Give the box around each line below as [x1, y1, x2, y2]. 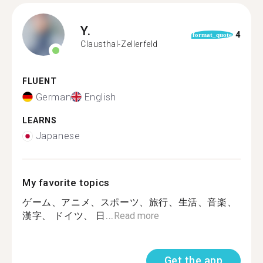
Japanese [35, 130, 80, 141]
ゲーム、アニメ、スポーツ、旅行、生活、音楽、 [22, 197, 237, 208]
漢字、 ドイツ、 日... [22, 210, 114, 221]
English [84, 91, 116, 103]
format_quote [192, 31, 232, 38]
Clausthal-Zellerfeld [80, 39, 158, 49]
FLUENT [22, 76, 57, 86]
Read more [113, 210, 159, 221]
